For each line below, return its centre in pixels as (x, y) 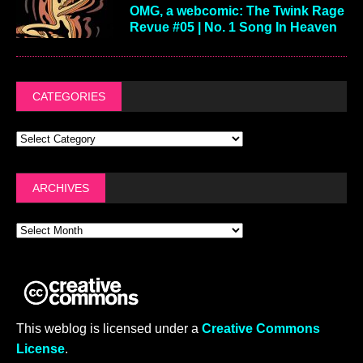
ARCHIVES (61, 188)
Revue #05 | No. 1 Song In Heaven (233, 27)
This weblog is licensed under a (109, 328)
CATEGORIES (69, 96)
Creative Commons (261, 328)
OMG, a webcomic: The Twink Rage (237, 11)
